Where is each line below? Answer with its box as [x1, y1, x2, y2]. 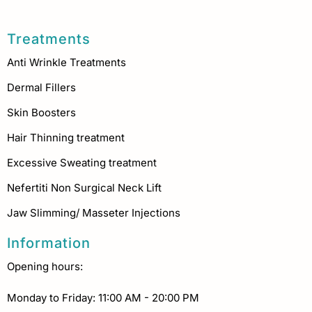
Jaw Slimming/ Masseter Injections [7, 206, 180, 220]
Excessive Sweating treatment [7, 156, 157, 170]
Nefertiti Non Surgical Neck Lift [7, 181, 162, 195]
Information [7, 235, 91, 252]
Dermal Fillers [7, 81, 76, 95]
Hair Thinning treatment [7, 131, 125, 145]
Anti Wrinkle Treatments [7, 56, 126, 70]
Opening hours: [7, 260, 83, 274]
